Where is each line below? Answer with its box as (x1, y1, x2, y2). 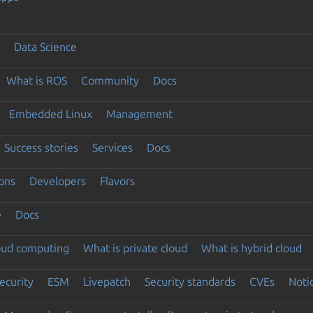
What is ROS (6, 73, 67, 87)
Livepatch (82, 275, 131, 288)
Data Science (13, 40, 77, 53)
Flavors (99, 174, 135, 187)
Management (105, 107, 173, 120)
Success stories (3, 140, 78, 154)
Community (80, 73, 139, 87)
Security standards (144, 275, 235, 288)
